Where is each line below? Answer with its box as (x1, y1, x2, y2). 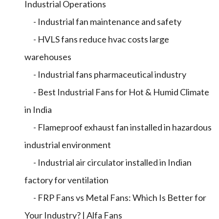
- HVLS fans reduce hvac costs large (24, 34, 169, 44)
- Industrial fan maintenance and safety (24, 16, 181, 27)
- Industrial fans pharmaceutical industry (24, 69, 186, 80)
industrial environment (24, 139, 111, 150)
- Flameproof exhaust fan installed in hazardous (24, 122, 212, 132)
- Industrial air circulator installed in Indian (24, 157, 192, 168)
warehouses (24, 51, 71, 62)
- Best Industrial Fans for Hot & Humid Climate (24, 87, 209, 97)
